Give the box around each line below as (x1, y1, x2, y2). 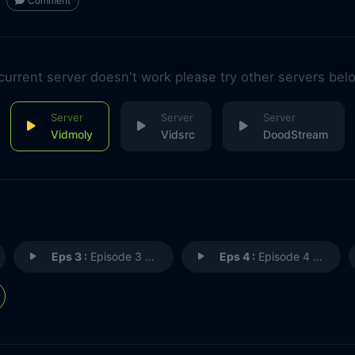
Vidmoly (50, 127, 93, 141)
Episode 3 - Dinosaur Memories (87, 249, 146, 263)
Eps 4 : (219, 249, 255, 263)
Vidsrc (160, 127, 195, 141)
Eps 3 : (52, 249, 88, 263)
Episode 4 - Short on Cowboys (254, 249, 313, 263)
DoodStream (262, 127, 328, 141)
